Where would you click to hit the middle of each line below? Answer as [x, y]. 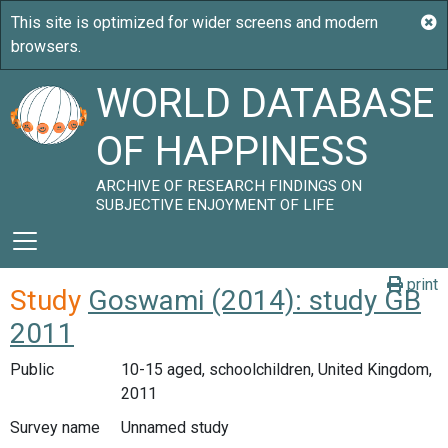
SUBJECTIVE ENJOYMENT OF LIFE [215, 205]
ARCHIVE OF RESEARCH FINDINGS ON [229, 186]
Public [32, 369]
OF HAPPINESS [232, 151]
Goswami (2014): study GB [254, 300]
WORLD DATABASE [265, 103]
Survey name [55, 427]
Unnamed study [174, 427]
